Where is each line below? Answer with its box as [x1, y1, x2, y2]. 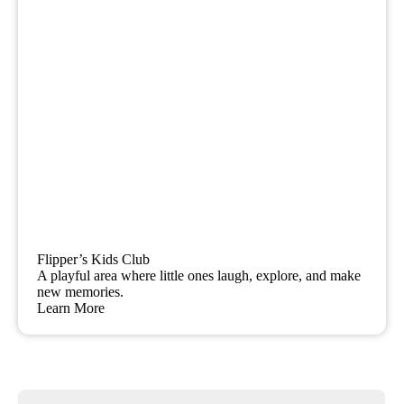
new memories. [37, 284, 124, 299]
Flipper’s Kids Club [37, 252, 151, 267]
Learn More [37, 300, 106, 316]
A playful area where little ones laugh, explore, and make [37, 268, 362, 283]
